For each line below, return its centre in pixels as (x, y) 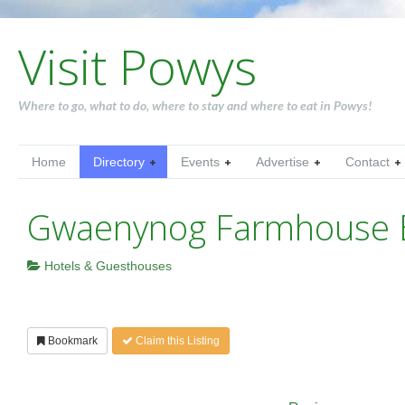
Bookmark (71, 340)
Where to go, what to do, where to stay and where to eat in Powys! (195, 105)
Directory (119, 162)
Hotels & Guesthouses (106, 266)
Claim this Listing (176, 340)
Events (200, 162)
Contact (367, 162)
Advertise (283, 162)
